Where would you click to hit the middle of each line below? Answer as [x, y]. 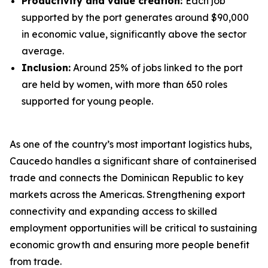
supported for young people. [87, 101]
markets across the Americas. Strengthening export [127, 194]
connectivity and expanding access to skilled [113, 211]
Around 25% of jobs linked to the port [157, 68]
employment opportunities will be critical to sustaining [133, 228]
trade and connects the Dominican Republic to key [127, 178]
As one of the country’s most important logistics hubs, [131, 144]
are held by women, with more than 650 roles [124, 84]
